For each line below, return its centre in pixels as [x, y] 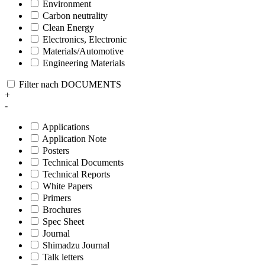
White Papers [67, 186]
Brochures [62, 209]
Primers [57, 198]
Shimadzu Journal [76, 245]
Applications [66, 127]
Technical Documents [83, 162]
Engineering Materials [84, 63]
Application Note [74, 138]
